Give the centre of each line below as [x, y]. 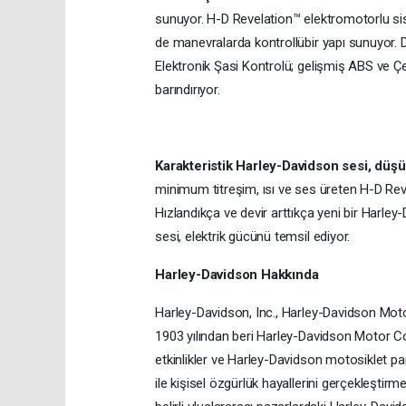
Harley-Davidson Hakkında [237, 275]
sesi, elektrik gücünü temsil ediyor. [253, 237]
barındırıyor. [188, 90]
